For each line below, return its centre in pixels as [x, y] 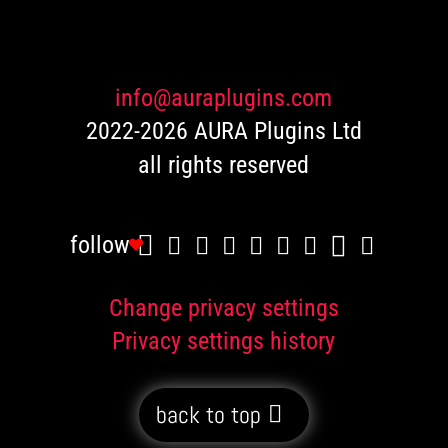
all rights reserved [224, 165]
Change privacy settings [223, 308]
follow [100, 245]
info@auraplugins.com [224, 98]
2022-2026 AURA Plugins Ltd [223, 131]
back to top [208, 415]
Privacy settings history [224, 341]
